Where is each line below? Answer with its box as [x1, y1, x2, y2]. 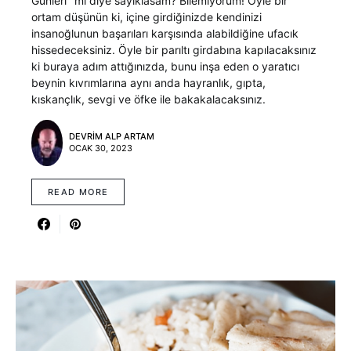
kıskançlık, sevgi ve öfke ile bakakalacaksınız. [31, 92, 266, 106]
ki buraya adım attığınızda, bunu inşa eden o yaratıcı [31, 59, 299, 73]
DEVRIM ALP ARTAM [69, 131, 154, 143]
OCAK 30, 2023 [69, 143, 132, 154]
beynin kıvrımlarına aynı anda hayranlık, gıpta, [31, 75, 266, 89]
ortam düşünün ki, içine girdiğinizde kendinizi [31, 9, 262, 24]
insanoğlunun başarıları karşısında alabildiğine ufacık [31, 26, 299, 40]
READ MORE [48, 186, 109, 197]
